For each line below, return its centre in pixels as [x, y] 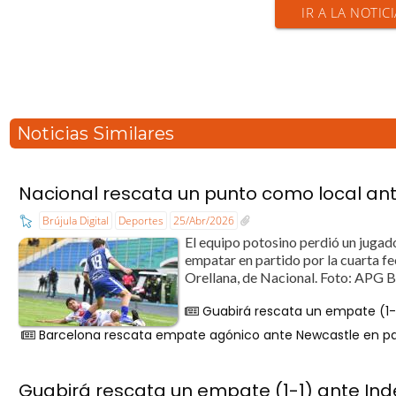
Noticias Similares [96, 134]
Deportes [141, 220]
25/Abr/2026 [204, 220]
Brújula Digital [76, 220]
